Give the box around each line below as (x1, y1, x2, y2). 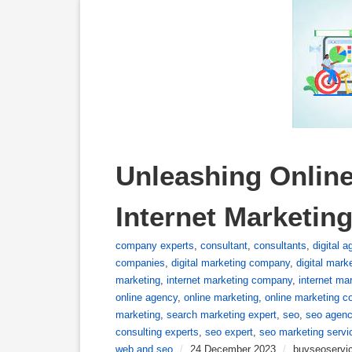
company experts (115, 240, 194, 251)
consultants (254, 240, 306, 251)
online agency (115, 291, 178, 303)
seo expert (205, 326, 253, 338)
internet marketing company (167, 274, 292, 286)
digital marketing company (171, 257, 290, 269)
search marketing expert (167, 309, 277, 321)
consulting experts (115, 326, 199, 338)
